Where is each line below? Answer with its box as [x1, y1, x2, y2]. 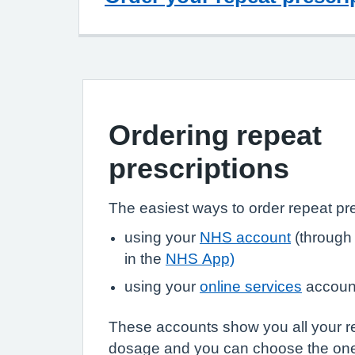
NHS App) [166, 250, 235, 266]
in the [124, 250, 166, 266]
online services [200, 278, 302, 294]
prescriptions [109, 154, 289, 182]
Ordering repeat [109, 120, 322, 149]
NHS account [200, 229, 291, 245]
